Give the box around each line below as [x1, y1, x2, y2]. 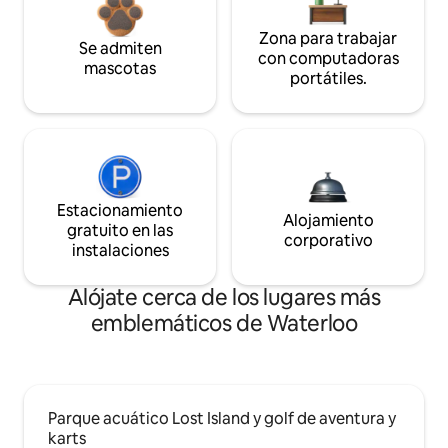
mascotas [84, 58, 156, 80]
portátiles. [289, 68, 367, 90]
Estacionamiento [57, 200, 183, 222]
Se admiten [78, 38, 162, 60]
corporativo [283, 230, 373, 252]
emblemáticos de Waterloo [90, 309, 358, 339]
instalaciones [71, 240, 169, 262]
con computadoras [257, 48, 399, 70]
